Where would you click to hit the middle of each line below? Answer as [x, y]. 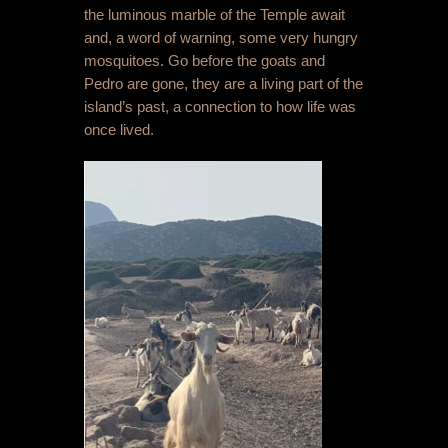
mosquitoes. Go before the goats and [204, 61]
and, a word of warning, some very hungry [221, 38]
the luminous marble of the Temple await [214, 15]
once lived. [119, 130]
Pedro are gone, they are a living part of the [223, 84]
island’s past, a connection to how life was [220, 107]
